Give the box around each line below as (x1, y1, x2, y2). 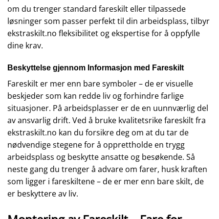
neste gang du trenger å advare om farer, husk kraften (7, 164, 207, 175)
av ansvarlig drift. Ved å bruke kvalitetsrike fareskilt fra (7, 115, 206, 126)
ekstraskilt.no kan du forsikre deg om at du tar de (7, 127, 189, 138)
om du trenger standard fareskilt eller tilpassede (7, 3, 186, 14)
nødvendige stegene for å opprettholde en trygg (7, 139, 185, 151)
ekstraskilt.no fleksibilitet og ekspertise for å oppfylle (7, 27, 200, 39)
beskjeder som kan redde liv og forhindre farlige (7, 90, 184, 102)
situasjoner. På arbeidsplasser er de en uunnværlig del (7, 103, 208, 114)
